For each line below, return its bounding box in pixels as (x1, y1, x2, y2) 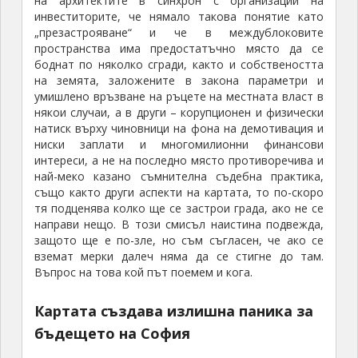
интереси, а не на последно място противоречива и (34, 153, 324, 169)
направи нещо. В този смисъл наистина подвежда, (34, 217, 324, 233)
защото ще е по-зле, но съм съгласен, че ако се (34, 233, 324, 249)
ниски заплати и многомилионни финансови (34, 137, 324, 153)
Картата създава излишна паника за (34, 301, 313, 321)
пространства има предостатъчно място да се (34, 41, 324, 57)
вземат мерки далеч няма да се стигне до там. (34, 249, 324, 265)
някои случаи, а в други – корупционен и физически (34, 105, 324, 121)
